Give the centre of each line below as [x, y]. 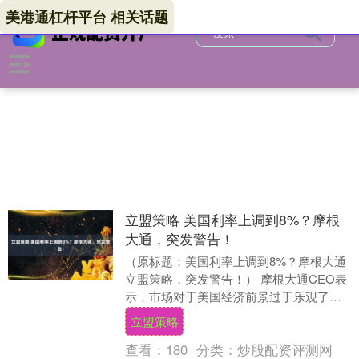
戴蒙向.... [149, 331]
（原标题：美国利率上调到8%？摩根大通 [235, 261]
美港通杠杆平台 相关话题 [87, 17]
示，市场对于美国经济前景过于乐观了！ [233, 296]
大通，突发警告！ [179, 238]
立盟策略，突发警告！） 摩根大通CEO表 [236, 278]
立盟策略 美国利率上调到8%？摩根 [232, 219]
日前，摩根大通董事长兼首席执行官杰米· [234, 314]
